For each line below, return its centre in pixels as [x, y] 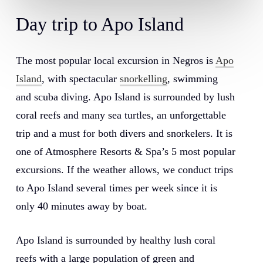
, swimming [192, 79]
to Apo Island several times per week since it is [116, 188]
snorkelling [143, 79]
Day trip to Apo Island [100, 24]
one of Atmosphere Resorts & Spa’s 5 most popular [125, 152]
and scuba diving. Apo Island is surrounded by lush [125, 97]
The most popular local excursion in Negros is [115, 61]
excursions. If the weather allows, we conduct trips [124, 170]
